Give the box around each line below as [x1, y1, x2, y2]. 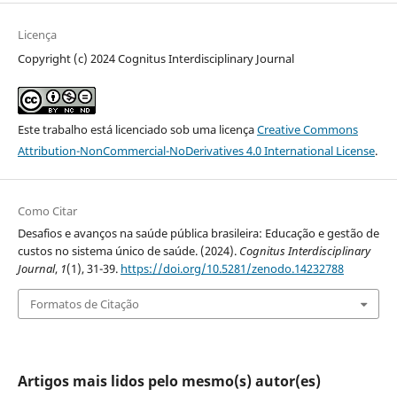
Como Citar [17, 202, 77, 219]
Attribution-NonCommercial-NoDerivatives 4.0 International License [17, 142, 375, 159]
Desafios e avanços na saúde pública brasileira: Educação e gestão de [17, 224, 379, 241]
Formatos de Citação [29, 295, 139, 312]
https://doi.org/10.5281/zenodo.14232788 [120, 260, 344, 276]
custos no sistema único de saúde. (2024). [17, 242, 239, 259]
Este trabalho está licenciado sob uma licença [17, 121, 257, 137]
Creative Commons [256, 121, 358, 137]
